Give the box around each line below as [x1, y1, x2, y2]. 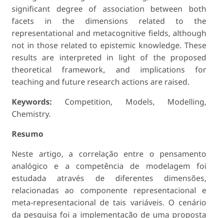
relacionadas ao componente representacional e [12, 184, 206, 196]
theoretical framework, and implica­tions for [12, 64, 206, 75]
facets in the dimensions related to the [12, 15, 206, 26]
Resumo [12, 128, 43, 139]
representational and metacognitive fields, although [12, 27, 206, 38]
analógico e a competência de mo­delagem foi [12, 160, 206, 171]
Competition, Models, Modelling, [52, 96, 206, 107]
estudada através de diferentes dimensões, [12, 172, 206, 183]
